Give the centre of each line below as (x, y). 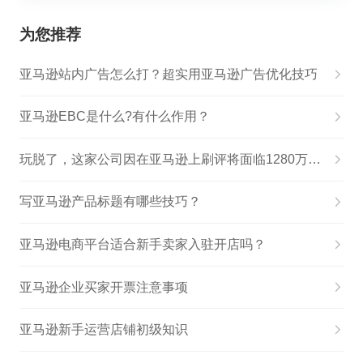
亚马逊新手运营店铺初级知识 (103, 330)
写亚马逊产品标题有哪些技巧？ (110, 202)
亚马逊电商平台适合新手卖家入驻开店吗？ (142, 245)
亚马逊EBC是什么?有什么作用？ (114, 117)
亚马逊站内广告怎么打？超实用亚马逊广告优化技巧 (168, 74)
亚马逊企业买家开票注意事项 (103, 287)
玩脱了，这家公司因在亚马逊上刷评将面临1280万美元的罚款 (314, 159)
